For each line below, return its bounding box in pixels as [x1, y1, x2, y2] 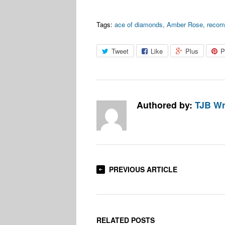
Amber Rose [167, 19, 203, 29]
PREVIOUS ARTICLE [109, 164, 177, 174]
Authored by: [137, 98, 195, 111]
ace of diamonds [115, 19, 163, 29]
